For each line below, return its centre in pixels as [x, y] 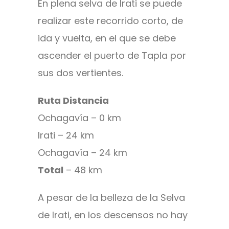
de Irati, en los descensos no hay [113, 215]
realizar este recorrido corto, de [110, 21]
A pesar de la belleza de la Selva [111, 198]
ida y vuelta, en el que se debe [107, 38]
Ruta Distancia [73, 101]
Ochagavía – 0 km [79, 118]
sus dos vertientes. [81, 73]
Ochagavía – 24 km [83, 153]
